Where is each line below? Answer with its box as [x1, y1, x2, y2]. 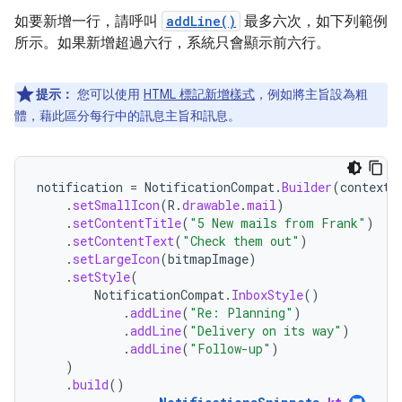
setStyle [73, 268, 130, 286]
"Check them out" [182, 232, 300, 250]
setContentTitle [73, 214, 181, 232]
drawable [182, 197, 240, 214]
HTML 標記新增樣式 [144, 86, 255, 103]
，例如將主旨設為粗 [255, 86, 368, 103]
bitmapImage [168, 250, 249, 268]
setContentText [73, 232, 174, 250]
